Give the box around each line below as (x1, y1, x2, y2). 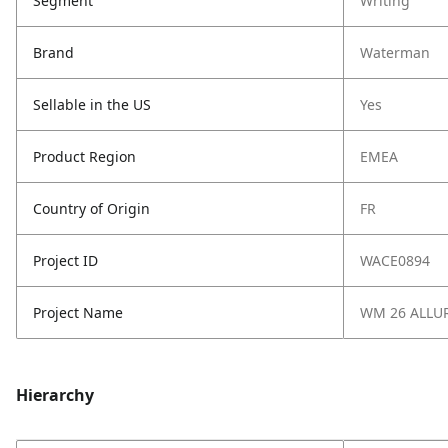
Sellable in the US (33, 95, 151, 114)
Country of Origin (33, 199, 150, 218)
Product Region (33, 147, 136, 166)
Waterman (360, 43, 430, 62)
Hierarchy (16, 384, 94, 406)
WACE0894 (360, 251, 430, 270)
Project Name (33, 303, 123, 322)
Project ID (33, 251, 98, 270)
